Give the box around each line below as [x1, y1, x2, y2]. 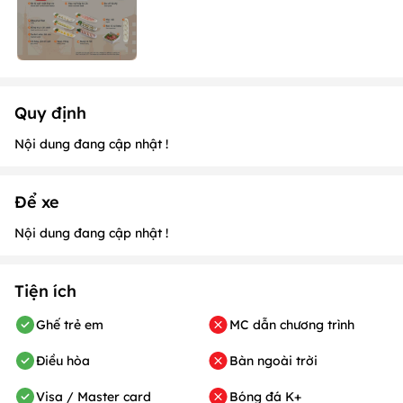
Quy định [14, 102, 86, 123]
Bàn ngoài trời [229, 352, 318, 369]
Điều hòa [36, 352, 90, 369]
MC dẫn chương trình [229, 316, 354, 333]
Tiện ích [14, 280, 76, 301]
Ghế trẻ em [36, 316, 103, 333]
